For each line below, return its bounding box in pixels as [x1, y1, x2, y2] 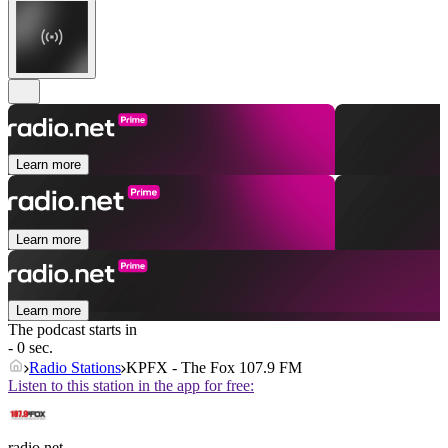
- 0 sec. [8, 339, 53, 357]
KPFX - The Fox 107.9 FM [126, 359, 302, 377]
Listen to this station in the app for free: [8, 377, 254, 395]
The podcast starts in [8, 321, 137, 339]
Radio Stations [29, 359, 121, 377]
